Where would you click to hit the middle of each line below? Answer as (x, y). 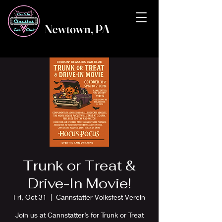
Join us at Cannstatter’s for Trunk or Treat (79, 215)
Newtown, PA (77, 29)
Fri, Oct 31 (30, 197)
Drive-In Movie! (79, 183)
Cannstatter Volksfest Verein (101, 197)
